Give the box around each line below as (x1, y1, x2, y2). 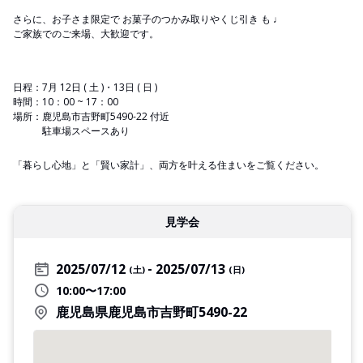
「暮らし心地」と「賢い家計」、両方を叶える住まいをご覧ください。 (13, 157, 324, 172)
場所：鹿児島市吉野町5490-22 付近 (13, 109, 169, 123)
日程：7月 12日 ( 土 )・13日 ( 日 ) (13, 79, 157, 94)
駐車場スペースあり (13, 123, 130, 138)
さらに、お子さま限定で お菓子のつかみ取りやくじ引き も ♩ (13, 11, 283, 26)
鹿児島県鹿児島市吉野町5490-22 (56, 302, 247, 321)
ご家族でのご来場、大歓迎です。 (13, 26, 159, 41)
